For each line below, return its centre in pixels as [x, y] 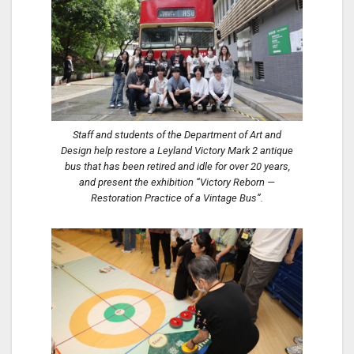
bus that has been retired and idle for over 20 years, [177, 166]
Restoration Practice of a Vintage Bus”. [177, 198]
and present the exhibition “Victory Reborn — [177, 182]
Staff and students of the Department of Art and [177, 134]
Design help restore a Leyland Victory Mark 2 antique [177, 150]
